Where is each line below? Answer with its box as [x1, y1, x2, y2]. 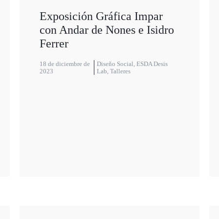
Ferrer [39, 37, 68, 50]
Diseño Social [97, 60, 134, 68]
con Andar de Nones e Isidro [39, 23, 174, 37]
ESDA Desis [136, 60, 168, 68]
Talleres [110, 67, 131, 75]
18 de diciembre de [39, 60, 90, 68]
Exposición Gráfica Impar [39, 10, 163, 23]
